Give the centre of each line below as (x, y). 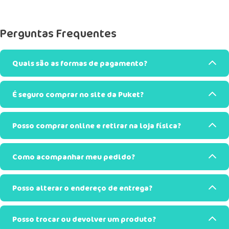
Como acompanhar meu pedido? (74, 156)
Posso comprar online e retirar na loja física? (97, 125)
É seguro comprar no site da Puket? (78, 94)
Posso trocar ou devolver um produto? (84, 219)
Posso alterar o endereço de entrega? (82, 188)
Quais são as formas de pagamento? (80, 63)
